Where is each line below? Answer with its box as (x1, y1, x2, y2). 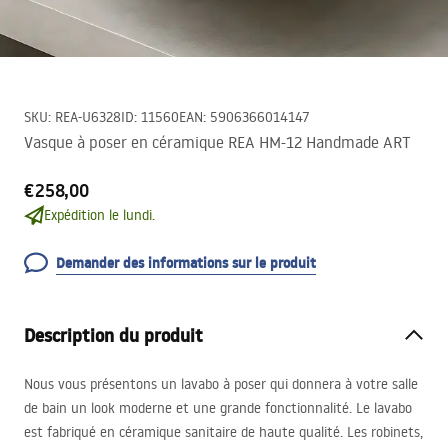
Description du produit (24, 323, 203, 348)
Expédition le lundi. (44, 206, 155, 224)
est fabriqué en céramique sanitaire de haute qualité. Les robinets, (24, 423, 423, 441)
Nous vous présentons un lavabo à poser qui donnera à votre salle (24, 375, 418, 393)
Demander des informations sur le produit (56, 253, 316, 273)
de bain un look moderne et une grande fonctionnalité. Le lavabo (24, 399, 412, 417)
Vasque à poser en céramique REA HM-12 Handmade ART (24, 132, 411, 152)
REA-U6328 (55, 108, 121, 126)
